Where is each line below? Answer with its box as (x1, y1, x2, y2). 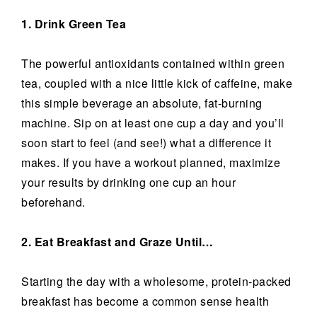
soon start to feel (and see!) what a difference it (21, 134, 271, 151)
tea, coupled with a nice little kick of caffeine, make (21, 75, 292, 91)
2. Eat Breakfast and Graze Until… (21, 234, 214, 250)
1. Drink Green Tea (21, 16, 126, 32)
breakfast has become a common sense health (21, 293, 269, 309)
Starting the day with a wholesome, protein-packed (21, 273, 292, 289)
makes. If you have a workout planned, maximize (21, 154, 280, 171)
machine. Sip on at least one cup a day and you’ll (21, 115, 284, 131)
